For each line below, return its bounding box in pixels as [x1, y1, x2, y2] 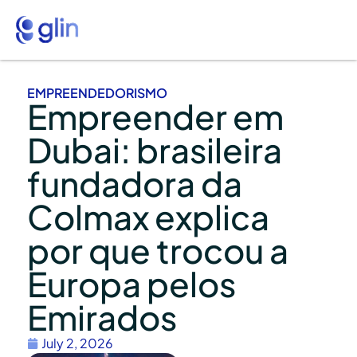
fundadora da [27, 161, 242, 204]
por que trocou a [27, 228, 288, 271]
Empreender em [27, 94, 284, 137]
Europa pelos [27, 261, 236, 304]
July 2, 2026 [41, 334, 113, 351]
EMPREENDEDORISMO [27, 84, 167, 101]
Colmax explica [27, 194, 269, 237]
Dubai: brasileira [27, 127, 282, 171]
